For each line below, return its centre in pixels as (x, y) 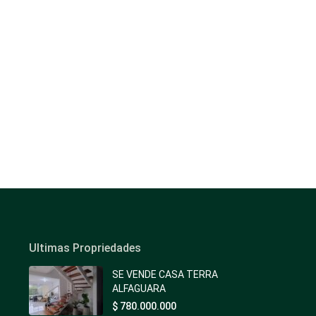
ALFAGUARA (139, 289)
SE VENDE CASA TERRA (165, 275)
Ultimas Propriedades (85, 248)
